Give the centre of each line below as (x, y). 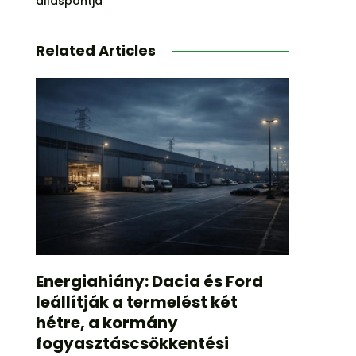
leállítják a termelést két (136, 302)
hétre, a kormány (106, 323)
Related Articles (95, 50)
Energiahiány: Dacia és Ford (149, 282)
